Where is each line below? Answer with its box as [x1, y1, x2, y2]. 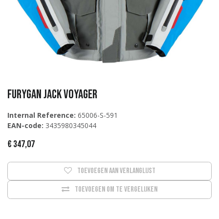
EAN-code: [7, 121, 44, 131]
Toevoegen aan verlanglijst [77, 166, 155, 176]
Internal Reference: [7, 110, 76, 120]
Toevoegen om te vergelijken [75, 185, 157, 195]
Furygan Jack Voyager [7, 87, 97, 103]
